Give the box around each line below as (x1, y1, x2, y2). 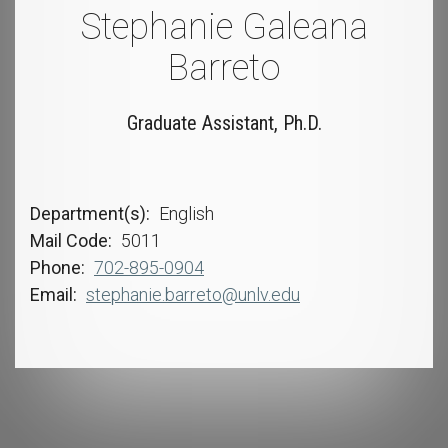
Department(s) (30, 202, 146, 224)
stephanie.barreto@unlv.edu (86, 283, 300, 305)
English (159, 202, 214, 224)
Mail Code (30, 229, 108, 251)
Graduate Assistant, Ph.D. (126, 110, 322, 135)
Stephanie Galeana (80, 5, 368, 48)
